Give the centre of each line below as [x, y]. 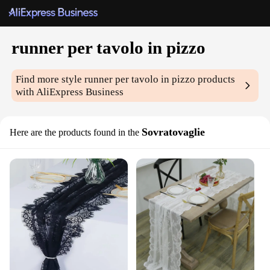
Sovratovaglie [173, 132]
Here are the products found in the [74, 133]
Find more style [50, 80]
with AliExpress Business [70, 92]
